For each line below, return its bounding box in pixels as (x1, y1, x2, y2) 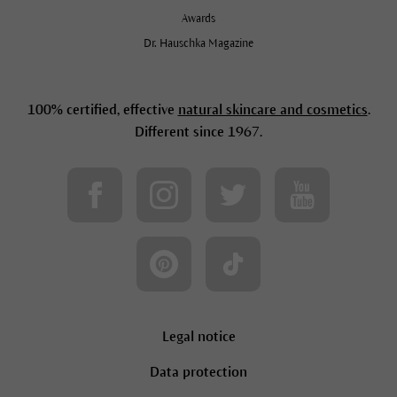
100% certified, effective (27, 102, 178, 118)
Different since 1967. (135, 124, 262, 140)
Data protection (150, 364, 247, 380)
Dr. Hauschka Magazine (144, 37, 253, 51)
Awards (182, 12, 215, 26)
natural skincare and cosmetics (177, 102, 368, 118)
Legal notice (161, 329, 236, 345)
